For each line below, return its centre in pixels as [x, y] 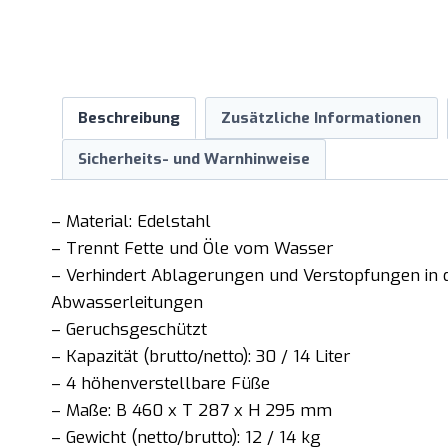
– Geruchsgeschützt [129, 329]
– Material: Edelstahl [131, 221]
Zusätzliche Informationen [321, 118]
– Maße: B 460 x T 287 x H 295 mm [191, 410]
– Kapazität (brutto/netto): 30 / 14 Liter [200, 356]
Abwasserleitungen [127, 302]
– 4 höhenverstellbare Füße [160, 383]
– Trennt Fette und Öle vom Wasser [192, 248]
